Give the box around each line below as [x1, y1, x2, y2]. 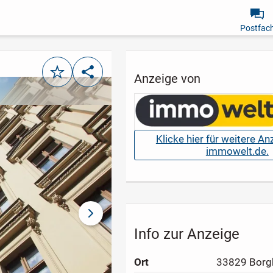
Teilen [87, 71, 114, 83]
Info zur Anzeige [134, 225, 240, 243]
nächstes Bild [90, 212, 152, 225]
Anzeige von [134, 71, 201, 86]
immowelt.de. [205, 145, 269, 158]
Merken [56, 71, 91, 83]
